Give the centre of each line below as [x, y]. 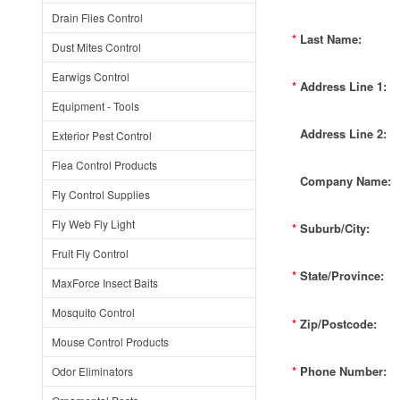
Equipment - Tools [96, 106]
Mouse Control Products [110, 342]
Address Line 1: [343, 86]
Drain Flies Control [97, 17]
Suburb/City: [335, 228]
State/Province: [342, 275]
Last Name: [331, 39]
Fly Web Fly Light [93, 224]
